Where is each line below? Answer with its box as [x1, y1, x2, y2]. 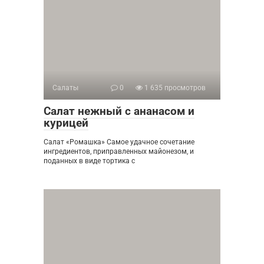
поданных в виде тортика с [44, 157, 135, 166]
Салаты [52, 84, 78, 93]
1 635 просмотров [143, 84, 206, 93]
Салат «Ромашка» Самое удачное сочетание [44, 138, 194, 147]
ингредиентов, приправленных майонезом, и [44, 147, 194, 156]
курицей [44, 116, 88, 130]
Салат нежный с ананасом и [44, 104, 194, 118]
